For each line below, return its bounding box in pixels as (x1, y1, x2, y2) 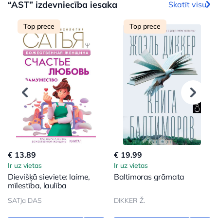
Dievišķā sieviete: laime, (8, 171, 90, 182)
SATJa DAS (8, 196, 42, 205)
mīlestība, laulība (8, 180, 67, 190)
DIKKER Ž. (114, 196, 145, 205)
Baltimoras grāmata (114, 171, 184, 182)
